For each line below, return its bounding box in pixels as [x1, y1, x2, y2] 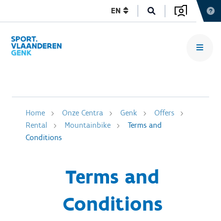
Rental [26, 120, 47, 130]
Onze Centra [62, 108, 103, 117]
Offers [154, 108, 174, 117]
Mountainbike [65, 120, 110, 130]
